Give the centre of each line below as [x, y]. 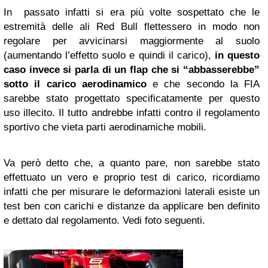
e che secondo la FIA [203, 84]
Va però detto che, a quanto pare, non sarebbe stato [132, 163]
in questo [237, 55]
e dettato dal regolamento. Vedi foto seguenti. [104, 220]
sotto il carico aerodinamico [75, 84]
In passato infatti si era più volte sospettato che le [132, 12]
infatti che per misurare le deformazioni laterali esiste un [132, 192]
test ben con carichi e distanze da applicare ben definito [132, 206]
